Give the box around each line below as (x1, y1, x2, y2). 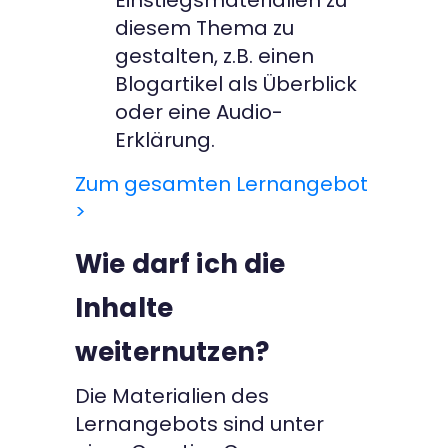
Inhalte (75, 290, 174, 327)
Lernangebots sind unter (75, 410, 324, 439)
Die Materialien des (75, 382, 269, 411)
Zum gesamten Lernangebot (75, 170, 368, 199)
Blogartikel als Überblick (115, 70, 357, 99)
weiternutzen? (75, 334, 270, 371)
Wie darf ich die (75, 246, 286, 283)
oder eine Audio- (115, 98, 283, 127)
